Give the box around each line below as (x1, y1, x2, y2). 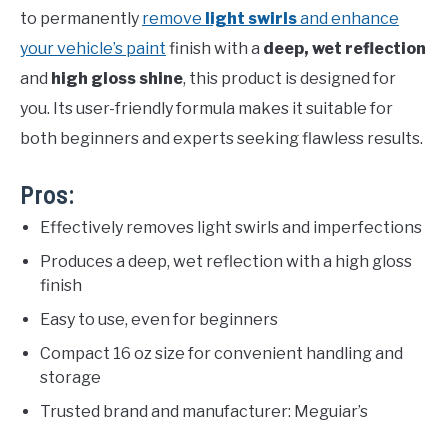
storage (40, 368, 101, 388)
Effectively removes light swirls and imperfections (40, 218, 422, 238)
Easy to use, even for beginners (40, 310, 278, 330)
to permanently (20, 9, 142, 29)
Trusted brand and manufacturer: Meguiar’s (40, 402, 368, 422)
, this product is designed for (183, 69, 396, 89)
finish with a (166, 39, 263, 59)
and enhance (297, 9, 399, 29)
